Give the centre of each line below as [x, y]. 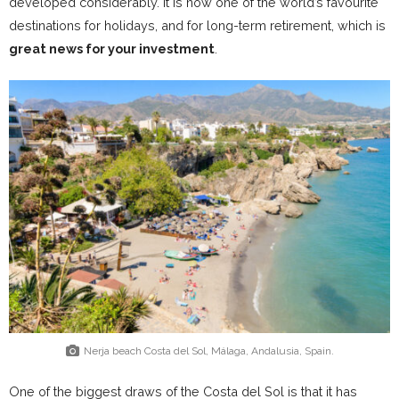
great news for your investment [112, 49]
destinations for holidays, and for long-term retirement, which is [197, 26]
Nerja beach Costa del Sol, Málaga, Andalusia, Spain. [208, 351]
